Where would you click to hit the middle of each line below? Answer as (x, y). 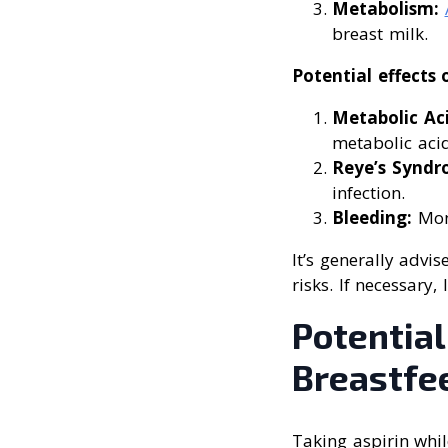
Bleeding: (372, 218)
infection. (368, 193)
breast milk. (380, 34)
